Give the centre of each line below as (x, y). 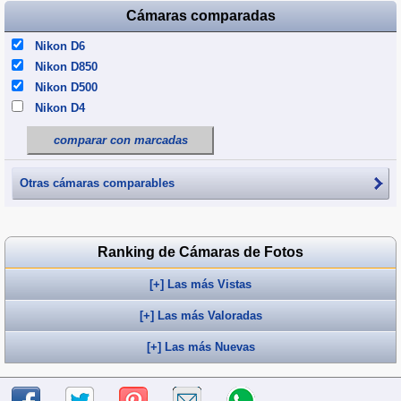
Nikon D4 (60, 108)
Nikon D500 (67, 87)
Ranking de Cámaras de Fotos (200, 252)
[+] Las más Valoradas (200, 316)
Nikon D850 (67, 67)
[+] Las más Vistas (200, 284)
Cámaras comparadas (200, 16)
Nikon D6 (60, 46)
